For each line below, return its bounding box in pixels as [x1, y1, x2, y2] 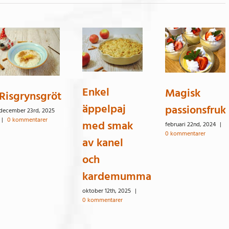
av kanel [82, 133, 123, 152]
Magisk [165, 84, 200, 103]
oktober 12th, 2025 [82, 186, 131, 196]
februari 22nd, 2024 [165, 120, 216, 130]
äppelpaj [82, 100, 126, 119]
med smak [82, 117, 133, 135]
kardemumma [82, 167, 151, 186]
